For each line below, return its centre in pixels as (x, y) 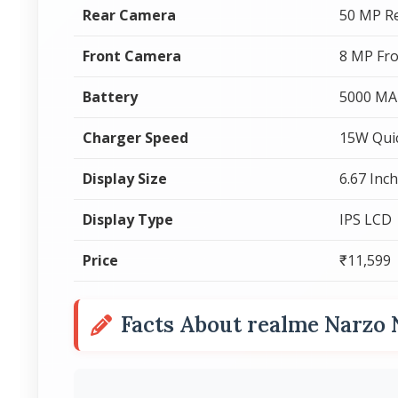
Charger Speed (135, 138)
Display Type (128, 219)
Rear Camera (129, 15)
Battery (110, 97)
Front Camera (132, 56)
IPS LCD (366, 219)
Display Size (125, 179)
